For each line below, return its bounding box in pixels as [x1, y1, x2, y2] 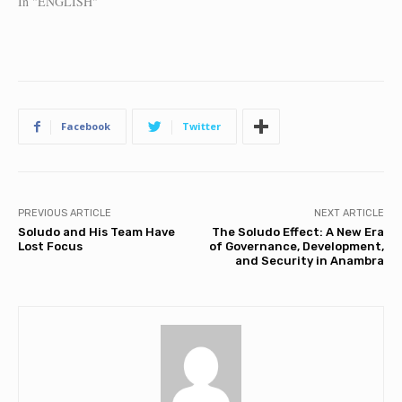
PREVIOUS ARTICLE [18, 207, 111, 220]
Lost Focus [18, 240, 83, 254]
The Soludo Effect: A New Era [211, 225, 384, 240]
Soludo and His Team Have [18, 225, 175, 240]
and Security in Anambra [234, 254, 384, 268]
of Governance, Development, [208, 240, 384, 254]
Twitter [182, 119, 221, 134]
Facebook [61, 119, 110, 134]
